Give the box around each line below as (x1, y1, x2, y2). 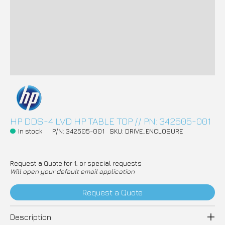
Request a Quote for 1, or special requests (10, 159, 142, 168)
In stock (18, 127, 42, 136)
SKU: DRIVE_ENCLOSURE (109, 127, 183, 136)
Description (10, 212, 51, 222)
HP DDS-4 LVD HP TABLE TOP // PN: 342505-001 (10, 115, 211, 127)
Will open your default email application (10, 167, 135, 176)
